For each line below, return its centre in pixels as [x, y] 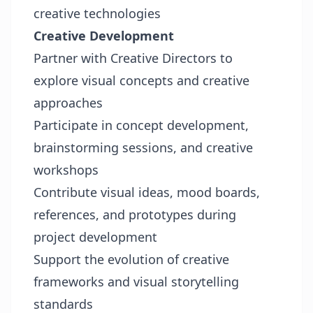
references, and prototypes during [135, 214]
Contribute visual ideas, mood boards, [147, 192]
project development [95, 237]
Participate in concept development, [141, 125]
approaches [68, 103]
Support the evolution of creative [131, 259]
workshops [66, 170]
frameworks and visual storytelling [136, 282]
